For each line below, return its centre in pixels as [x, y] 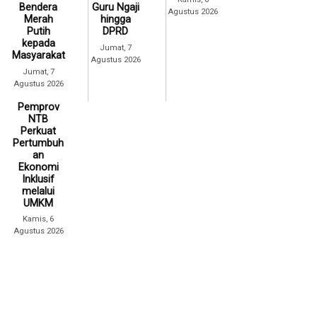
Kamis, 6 [39, 219]
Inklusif [39, 179]
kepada [38, 43]
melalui [39, 191]
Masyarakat [38, 55]
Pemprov [38, 107]
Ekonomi [38, 167]
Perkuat [39, 131]
